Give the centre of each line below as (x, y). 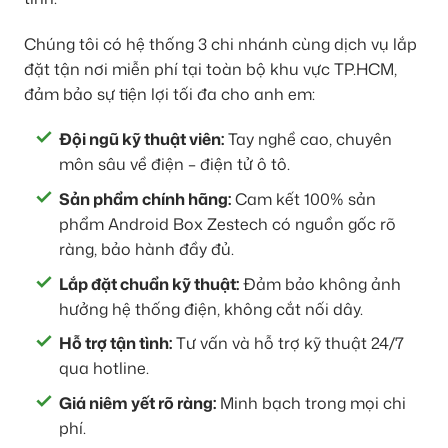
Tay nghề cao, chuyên (308, 139)
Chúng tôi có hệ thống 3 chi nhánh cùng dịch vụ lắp (220, 43)
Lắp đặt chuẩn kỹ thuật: (149, 283)
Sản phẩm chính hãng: (145, 198)
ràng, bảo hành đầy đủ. (146, 248)
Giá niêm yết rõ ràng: (137, 402)
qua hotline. (104, 368)
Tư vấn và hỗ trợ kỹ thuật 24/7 (288, 343)
